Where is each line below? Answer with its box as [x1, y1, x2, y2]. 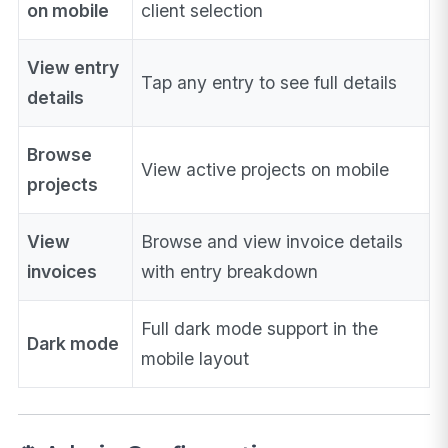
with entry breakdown [141, 260, 319, 282]
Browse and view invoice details [141, 230, 404, 252]
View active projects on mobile [141, 158, 390, 180]
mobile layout [141, 347, 250, 369]
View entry [27, 56, 120, 78]
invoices [27, 260, 98, 282]
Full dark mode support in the [141, 317, 379, 339]
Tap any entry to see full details [141, 71, 398, 93]
